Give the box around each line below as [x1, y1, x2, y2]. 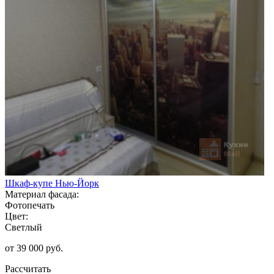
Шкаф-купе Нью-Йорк [5, 177, 99, 188]
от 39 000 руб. [5, 242, 63, 253]
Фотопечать [5, 199, 54, 210]
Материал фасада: [5, 188, 79, 199]
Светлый [5, 221, 42, 232]
